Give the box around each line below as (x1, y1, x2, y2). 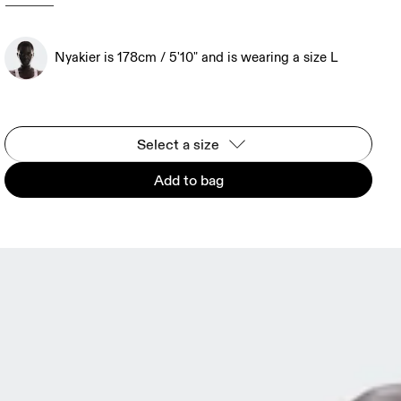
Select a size (136, 135, 219, 153)
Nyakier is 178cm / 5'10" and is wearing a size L (55, 49, 338, 66)
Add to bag (153, 171, 224, 189)
